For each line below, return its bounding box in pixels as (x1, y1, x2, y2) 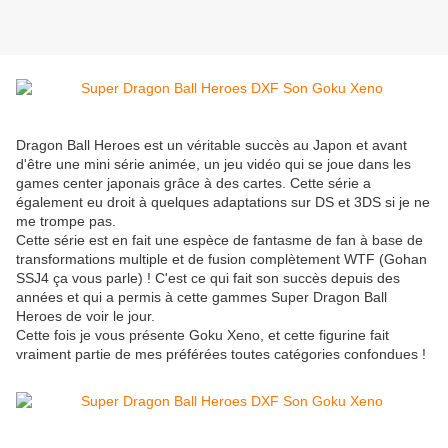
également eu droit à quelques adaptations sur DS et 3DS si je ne (16, 194, 430, 211)
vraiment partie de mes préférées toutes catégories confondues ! (16, 346, 426, 363)
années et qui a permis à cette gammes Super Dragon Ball (16, 289, 387, 306)
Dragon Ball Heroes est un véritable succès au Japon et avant (16, 137, 407, 154)
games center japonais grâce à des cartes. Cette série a (16, 175, 371, 192)
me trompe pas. (16, 213, 116, 230)
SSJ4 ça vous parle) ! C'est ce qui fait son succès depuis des (16, 270, 400, 287)
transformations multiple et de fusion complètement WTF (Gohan (16, 251, 427, 268)
